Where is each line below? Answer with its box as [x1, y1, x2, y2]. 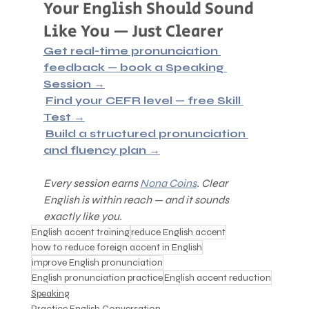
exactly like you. [43, 209, 122, 223]
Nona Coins [139, 176, 197, 190]
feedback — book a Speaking [43, 60, 227, 74]
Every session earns [43, 176, 140, 190]
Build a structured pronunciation [45, 126, 248, 140]
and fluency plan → [43, 143, 160, 157]
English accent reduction [163, 271, 271, 283]
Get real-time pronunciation [43, 43, 221, 57]
